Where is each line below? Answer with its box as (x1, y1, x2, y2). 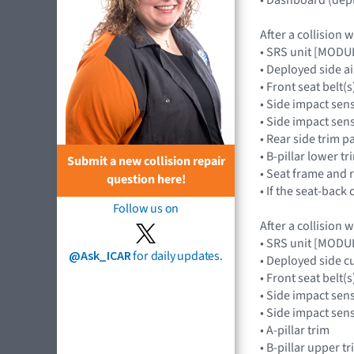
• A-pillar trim (260, 321, 330, 339)
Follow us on (112, 199, 179, 217)
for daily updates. (130, 247, 223, 265)
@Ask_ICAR (69, 247, 131, 265)
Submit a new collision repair (66, 152, 225, 170)
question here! (106, 170, 186, 188)
